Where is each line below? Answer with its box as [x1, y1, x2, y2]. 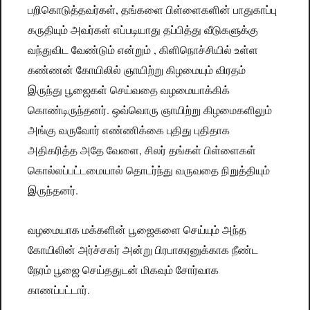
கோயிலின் [28, 244, 76, 257]
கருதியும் [28, 24, 69, 37]
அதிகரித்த [28, 145, 78, 157]
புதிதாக [194, 125, 230, 137]
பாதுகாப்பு [233, 4, 277, 17]
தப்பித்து [163, 24, 202, 37]
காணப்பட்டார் [28, 284, 88, 297]
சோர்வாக [176, 264, 219, 277]
